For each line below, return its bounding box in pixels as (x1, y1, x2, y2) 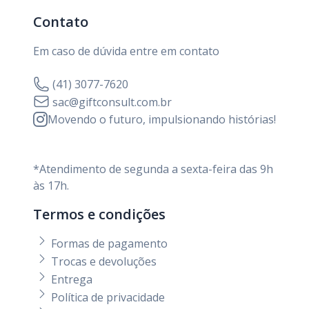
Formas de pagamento (48, 236, 168, 252)
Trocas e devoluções (48, 254, 157, 270)
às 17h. (33, 178, 69, 194)
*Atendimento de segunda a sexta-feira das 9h (33, 161, 273, 177)
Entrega (48, 271, 92, 287)
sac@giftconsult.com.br (50, 94, 172, 110)
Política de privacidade (48, 289, 165, 305)
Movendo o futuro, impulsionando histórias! (48, 112, 276, 128)
